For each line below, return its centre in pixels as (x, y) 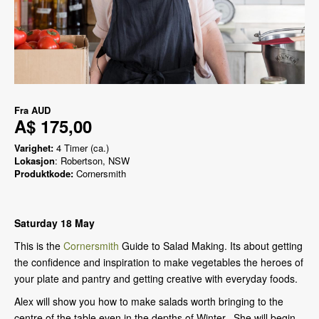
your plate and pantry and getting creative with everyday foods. (156, 278)
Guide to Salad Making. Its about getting (211, 245)
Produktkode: (44, 173)
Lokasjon (35, 160)
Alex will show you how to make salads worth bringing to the (149, 301)
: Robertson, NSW (92, 160)
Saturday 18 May (54, 223)
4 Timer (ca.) (81, 147)
